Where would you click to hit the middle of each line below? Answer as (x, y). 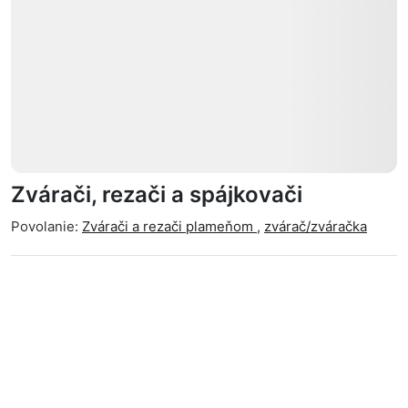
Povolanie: (45, 226)
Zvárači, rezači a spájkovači (157, 194)
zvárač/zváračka (316, 226)
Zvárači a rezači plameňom (169, 226)
